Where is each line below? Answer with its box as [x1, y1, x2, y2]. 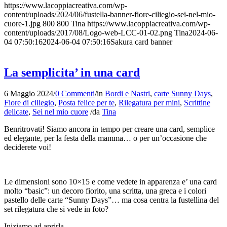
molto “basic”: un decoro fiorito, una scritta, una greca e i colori [4, 186, 206, 196]
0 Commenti [55, 89, 95, 98]
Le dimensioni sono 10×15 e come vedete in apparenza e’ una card [4, 177, 217, 186]
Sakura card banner [110, 37, 172, 46]
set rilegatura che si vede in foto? [4, 205, 108, 214]
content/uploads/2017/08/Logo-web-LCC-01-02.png [4, 28, 172, 37]
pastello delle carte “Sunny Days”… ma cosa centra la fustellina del [4, 196, 219, 205]
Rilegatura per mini [119, 98, 180, 107]
